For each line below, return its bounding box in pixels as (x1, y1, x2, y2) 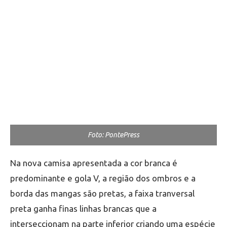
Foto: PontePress (88, 131, 139, 139)
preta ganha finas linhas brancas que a (10, 204, 157, 214)
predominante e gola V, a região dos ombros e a (10, 173, 196, 183)
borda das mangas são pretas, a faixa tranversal (10, 188, 195, 199)
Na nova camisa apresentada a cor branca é (10, 158, 177, 168)
